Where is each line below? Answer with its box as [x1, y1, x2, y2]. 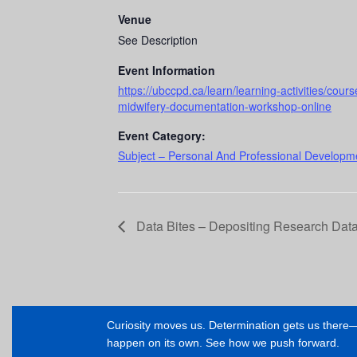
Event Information [118, 61, 215, 78]
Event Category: [118, 127, 206, 143]
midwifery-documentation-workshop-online [118, 97, 331, 114]
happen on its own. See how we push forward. [106, 335, 339, 349]
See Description [118, 31, 198, 48]
